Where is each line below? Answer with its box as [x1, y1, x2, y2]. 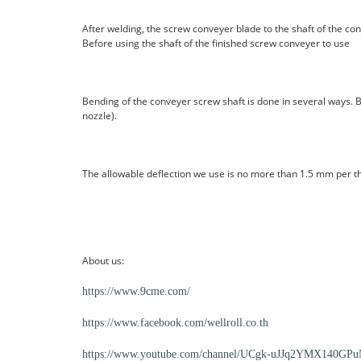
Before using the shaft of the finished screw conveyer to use [82, 35, 350, 50]
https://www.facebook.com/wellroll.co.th [82, 316, 268, 329]
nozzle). [82, 108, 117, 122]
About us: [82, 253, 124, 268]
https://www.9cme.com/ [82, 284, 190, 297]
